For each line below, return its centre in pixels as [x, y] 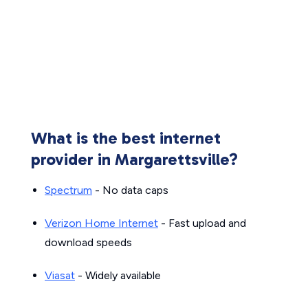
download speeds [88, 242]
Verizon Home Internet [101, 223]
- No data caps [130, 190]
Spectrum [68, 190]
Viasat [60, 275]
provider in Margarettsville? [134, 159]
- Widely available [118, 275]
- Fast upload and [202, 223]
